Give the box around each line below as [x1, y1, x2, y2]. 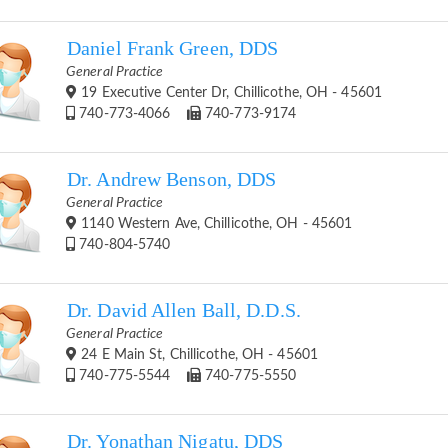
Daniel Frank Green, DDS [67, 37, 279, 59]
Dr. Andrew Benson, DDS [67, 168, 277, 190]
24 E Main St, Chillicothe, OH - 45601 [77, 347, 318, 362]
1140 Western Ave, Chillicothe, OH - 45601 [77, 216, 353, 231]
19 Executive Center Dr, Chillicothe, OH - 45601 [77, 85, 382, 100]
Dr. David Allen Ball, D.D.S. [67, 299, 301, 321]
